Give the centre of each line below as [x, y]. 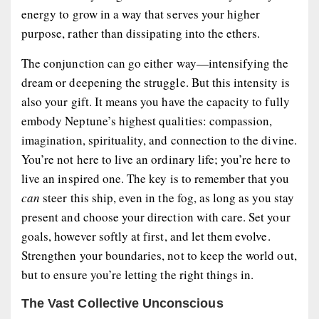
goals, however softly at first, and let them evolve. [146, 236]
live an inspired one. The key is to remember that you [155, 179]
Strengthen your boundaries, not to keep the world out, [159, 256]
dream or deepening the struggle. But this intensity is [156, 83]
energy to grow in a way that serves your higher [141, 14]
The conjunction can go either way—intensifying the [155, 63]
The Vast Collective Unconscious [122, 304]
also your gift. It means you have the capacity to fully [156, 102]
